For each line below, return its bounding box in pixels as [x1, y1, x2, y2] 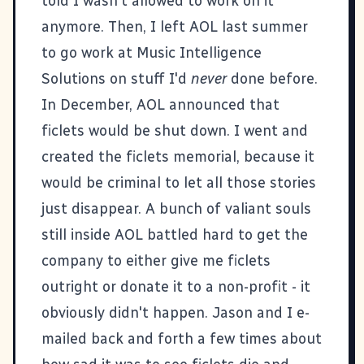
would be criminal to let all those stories [41, 173, 316, 192]
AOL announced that [136, 95, 279, 114]
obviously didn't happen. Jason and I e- [41, 303, 310, 322]
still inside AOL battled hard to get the [41, 225, 308, 244]
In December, [41, 95, 136, 114]
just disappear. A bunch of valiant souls [41, 199, 311, 218]
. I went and [227, 121, 308, 140]
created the [41, 147, 126, 166]
